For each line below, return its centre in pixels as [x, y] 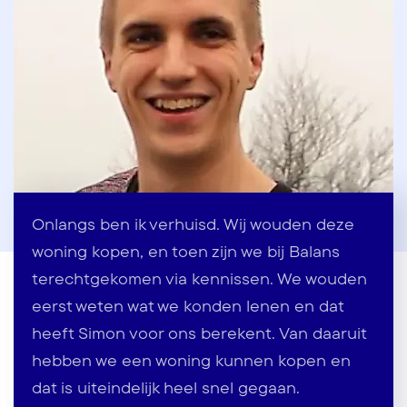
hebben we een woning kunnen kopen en [191, 360]
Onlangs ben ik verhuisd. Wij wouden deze [193, 224]
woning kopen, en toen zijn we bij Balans [186, 251]
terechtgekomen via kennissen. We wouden [199, 278]
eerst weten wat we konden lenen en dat [188, 306]
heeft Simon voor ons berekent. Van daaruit [199, 333]
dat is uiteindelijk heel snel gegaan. [166, 387]
